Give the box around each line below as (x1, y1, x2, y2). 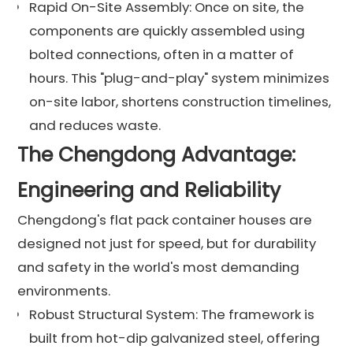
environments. (17, 281, 111, 300)
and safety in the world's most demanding (17, 257, 300, 277)
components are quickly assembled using (29, 20, 306, 40)
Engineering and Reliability (17, 176, 281, 204)
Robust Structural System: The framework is (29, 304, 315, 324)
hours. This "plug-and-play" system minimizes (29, 68, 330, 87)
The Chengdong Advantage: (17, 140, 296, 169)
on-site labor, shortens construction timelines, (29, 91, 332, 111)
